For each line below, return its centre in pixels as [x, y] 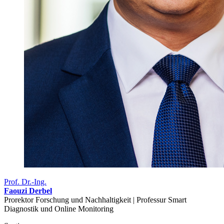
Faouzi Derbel [28, 190]
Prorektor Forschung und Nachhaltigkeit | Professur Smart [95, 199]
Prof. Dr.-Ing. [25, 181]
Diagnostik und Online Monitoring [59, 208]
